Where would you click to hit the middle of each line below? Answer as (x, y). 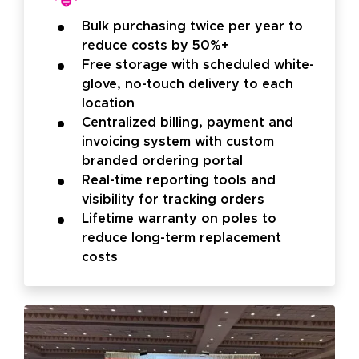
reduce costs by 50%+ (155, 46)
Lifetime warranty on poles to (179, 219)
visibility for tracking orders (173, 200)
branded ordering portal (162, 161)
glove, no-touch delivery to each (188, 85)
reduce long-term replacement (182, 238)
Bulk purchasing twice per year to (192, 27)
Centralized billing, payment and (188, 123)
